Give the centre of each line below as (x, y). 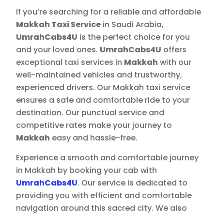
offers (174, 50)
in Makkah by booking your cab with (86, 170)
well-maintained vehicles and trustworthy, (99, 75)
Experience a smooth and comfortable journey (107, 158)
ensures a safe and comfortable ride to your (103, 100)
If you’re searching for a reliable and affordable (108, 12)
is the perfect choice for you (134, 37)
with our (175, 62)
